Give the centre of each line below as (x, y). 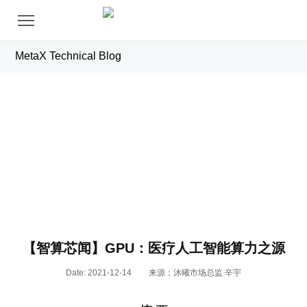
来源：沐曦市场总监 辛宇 (195, 273)
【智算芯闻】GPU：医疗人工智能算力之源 (153, 248)
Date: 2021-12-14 (99, 273)
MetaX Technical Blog (69, 56)
